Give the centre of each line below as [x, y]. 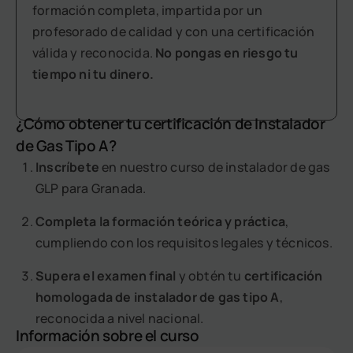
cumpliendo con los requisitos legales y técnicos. [184, 243]
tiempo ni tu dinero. [93, 74]
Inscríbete [67, 167]
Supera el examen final [106, 276]
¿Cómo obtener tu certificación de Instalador [171, 124]
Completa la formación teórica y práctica [160, 222]
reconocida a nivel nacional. [120, 319]
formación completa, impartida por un [148, 11]
